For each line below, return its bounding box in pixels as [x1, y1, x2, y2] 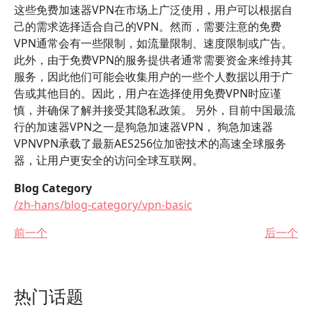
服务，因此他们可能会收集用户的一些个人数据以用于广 [14, 69, 292, 84]
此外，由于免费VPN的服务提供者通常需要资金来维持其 [14, 52, 292, 68]
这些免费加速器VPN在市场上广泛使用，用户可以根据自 [14, 2, 292, 17]
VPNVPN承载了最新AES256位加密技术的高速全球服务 [14, 136, 286, 151]
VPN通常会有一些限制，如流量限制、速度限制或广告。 [14, 36, 292, 51]
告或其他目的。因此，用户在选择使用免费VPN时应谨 [14, 86, 281, 101]
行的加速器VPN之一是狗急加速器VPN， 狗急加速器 [14, 119, 273, 134]
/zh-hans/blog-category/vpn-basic [14, 197, 192, 212]
